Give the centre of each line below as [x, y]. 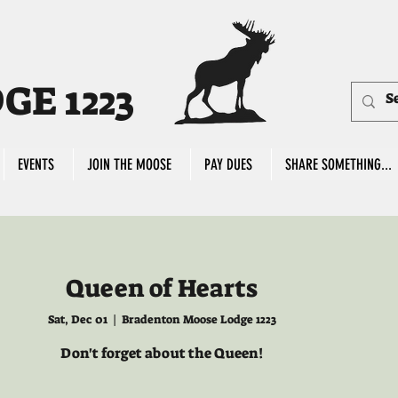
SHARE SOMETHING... [338, 164]
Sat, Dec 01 [77, 320]
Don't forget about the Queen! [162, 354]
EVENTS [36, 164]
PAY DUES [228, 164]
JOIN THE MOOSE [129, 164]
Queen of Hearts [162, 288]
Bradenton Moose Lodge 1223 [199, 320]
